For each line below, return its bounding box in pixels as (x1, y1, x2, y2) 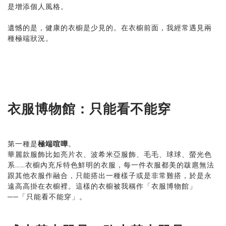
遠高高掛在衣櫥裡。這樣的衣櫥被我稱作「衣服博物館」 (8, 181, 197, 191)
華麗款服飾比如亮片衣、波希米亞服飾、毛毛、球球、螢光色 (8, 149, 212, 159)
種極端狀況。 (8, 34, 53, 43)
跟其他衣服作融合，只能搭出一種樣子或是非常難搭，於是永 (8, 171, 212, 180)
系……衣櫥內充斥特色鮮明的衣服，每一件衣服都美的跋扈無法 (8, 160, 214, 169)
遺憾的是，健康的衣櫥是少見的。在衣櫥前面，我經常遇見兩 (8, 23, 212, 33)
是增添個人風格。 (8, 2, 68, 12)
